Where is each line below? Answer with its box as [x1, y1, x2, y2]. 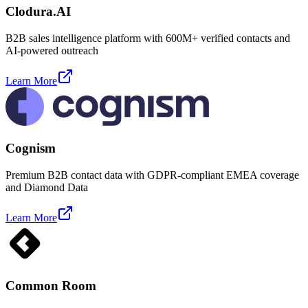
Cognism [5, 141, 56, 156]
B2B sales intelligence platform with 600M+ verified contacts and [5, 32, 290, 44]
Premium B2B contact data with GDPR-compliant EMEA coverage [5, 169, 299, 181]
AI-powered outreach [5, 44, 98, 56]
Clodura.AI [5, 3, 71, 19]
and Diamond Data [5, 181, 88, 193]
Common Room [5, 278, 96, 293]
